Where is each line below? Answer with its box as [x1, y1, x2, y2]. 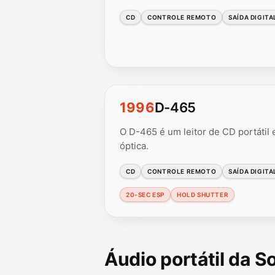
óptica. [120, 139, 149, 152]
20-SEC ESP [126, 190, 165, 198]
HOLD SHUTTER [177, 190, 229, 198]
